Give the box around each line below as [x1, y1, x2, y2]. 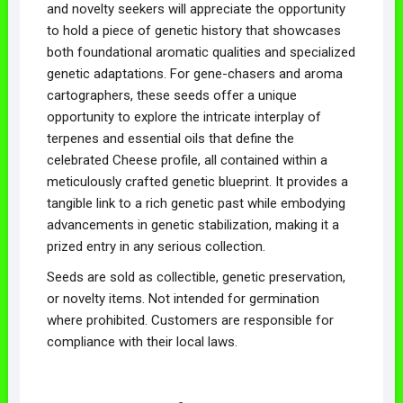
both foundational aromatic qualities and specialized [46, 43, 355, 60]
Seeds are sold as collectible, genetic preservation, [46, 268, 345, 285]
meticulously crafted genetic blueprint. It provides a [46, 173, 348, 190]
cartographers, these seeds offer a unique [46, 86, 297, 103]
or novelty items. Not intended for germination [46, 290, 319, 307]
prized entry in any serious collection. [46, 237, 265, 255]
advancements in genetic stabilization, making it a [46, 216, 339, 233]
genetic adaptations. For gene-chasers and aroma [46, 65, 343, 82]
